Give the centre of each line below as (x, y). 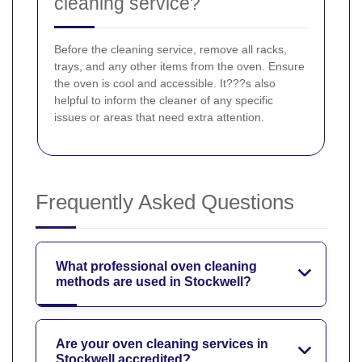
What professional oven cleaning (156, 267)
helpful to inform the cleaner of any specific (164, 101)
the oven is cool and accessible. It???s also (165, 84)
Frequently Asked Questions (165, 202)
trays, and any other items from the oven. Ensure (179, 67)
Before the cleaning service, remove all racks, (170, 50)
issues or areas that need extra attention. (159, 118)
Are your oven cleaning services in (162, 344)
